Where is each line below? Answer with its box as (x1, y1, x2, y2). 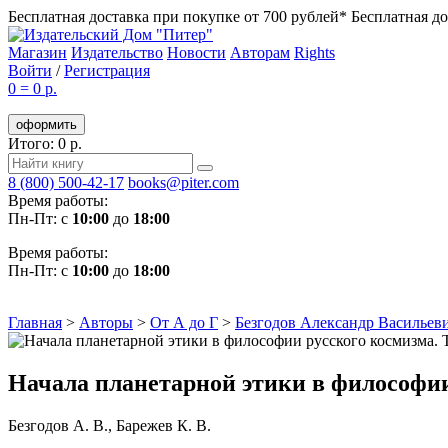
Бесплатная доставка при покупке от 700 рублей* (8, 8, 351, 25)
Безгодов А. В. (8, 416, 108, 434)
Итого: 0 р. (8, 135, 82, 152)
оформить (16, 117, 77, 132)
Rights (294, 44, 335, 61)
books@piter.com (128, 174, 239, 191)
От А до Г (150, 314, 218, 331)
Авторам (230, 44, 290, 61)
